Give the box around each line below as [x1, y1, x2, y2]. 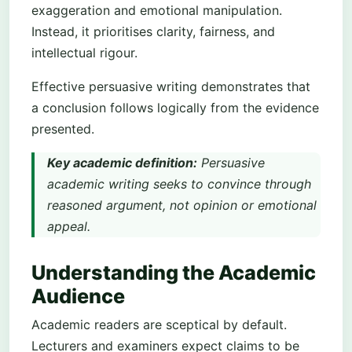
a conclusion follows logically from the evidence [31, 100, 319, 116]
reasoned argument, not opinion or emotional [47, 197, 317, 214]
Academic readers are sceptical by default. [31, 317, 287, 333]
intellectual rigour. [31, 45, 137, 61]
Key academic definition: [47, 155, 197, 171]
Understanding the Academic [31, 261, 316, 285]
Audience [31, 284, 125, 309]
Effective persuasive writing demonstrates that [31, 79, 310, 95]
